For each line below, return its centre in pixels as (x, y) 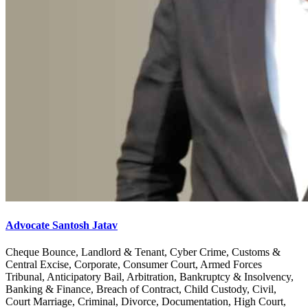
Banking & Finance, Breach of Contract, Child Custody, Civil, (141, 289)
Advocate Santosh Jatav (62, 225)
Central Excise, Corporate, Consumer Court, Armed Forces (134, 264)
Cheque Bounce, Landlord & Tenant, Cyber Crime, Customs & (143, 252)
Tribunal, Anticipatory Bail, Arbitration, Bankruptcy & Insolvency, (150, 276)
